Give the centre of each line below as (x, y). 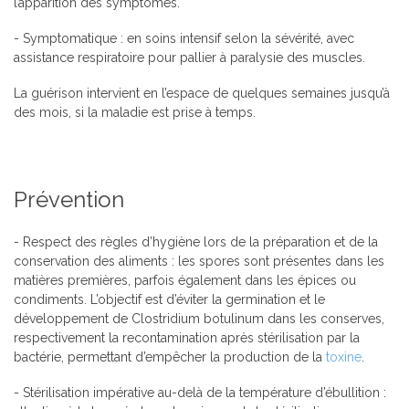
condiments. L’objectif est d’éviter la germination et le (169, 299)
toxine (344, 357)
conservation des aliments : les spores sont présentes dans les (199, 261)
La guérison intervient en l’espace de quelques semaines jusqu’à (202, 93)
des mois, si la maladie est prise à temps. (135, 112)
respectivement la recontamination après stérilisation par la (187, 337)
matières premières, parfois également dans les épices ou (185, 280)
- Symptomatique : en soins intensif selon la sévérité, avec (184, 38)
